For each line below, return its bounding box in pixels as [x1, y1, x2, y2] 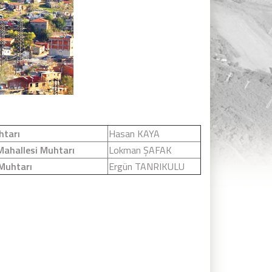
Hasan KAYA [109, 126, 160, 141]
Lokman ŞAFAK [109, 143, 172, 158]
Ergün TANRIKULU [109, 159, 185, 174]
